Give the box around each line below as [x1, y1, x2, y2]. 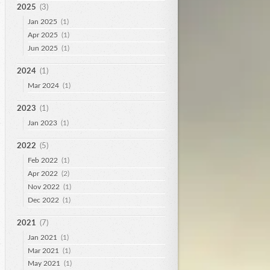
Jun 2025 [28, 44, 58, 52]
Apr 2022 [28, 169, 58, 177]
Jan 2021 [28, 233, 58, 241]
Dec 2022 [28, 196, 60, 204]
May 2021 [28, 260, 61, 268]
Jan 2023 [28, 119, 58, 127]
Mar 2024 [28, 81, 60, 89]
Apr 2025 [28, 31, 58, 39]
